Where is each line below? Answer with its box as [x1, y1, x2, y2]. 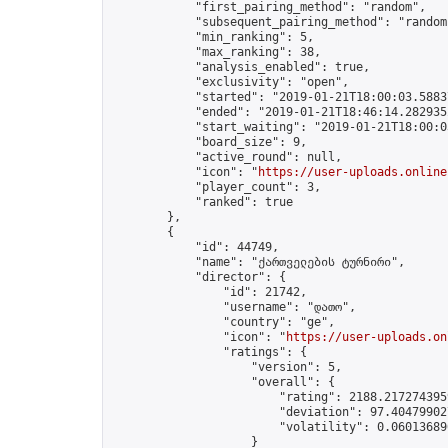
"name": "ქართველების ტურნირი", [111, 255, 405, 269]
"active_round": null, [111, 150, 342, 164]
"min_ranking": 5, [111, 30, 314, 44]
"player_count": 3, [111, 180, 321, 194]
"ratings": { [111, 345, 307, 359]
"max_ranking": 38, [111, 45, 321, 59]
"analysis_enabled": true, [111, 60, 370, 74]
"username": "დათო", [111, 300, 356, 314]
